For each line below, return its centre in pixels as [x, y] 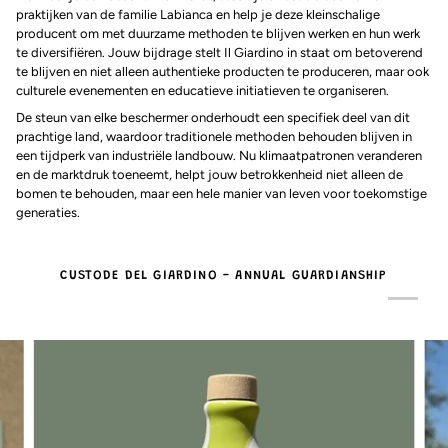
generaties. [48, 212]
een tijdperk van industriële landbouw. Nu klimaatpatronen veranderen [219, 155]
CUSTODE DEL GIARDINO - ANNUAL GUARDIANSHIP [224, 275]
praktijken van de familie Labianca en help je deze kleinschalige [198, 14]
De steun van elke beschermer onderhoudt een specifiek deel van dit [213, 117]
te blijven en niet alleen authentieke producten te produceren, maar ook [222, 71]
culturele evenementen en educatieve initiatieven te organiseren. [202, 90]
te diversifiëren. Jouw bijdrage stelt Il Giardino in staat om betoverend [219, 52]
